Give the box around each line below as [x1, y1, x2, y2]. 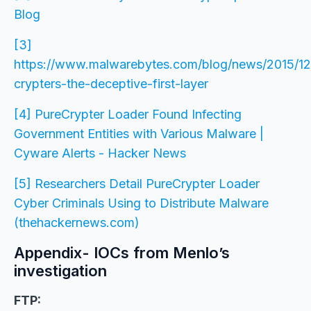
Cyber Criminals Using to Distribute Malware [14, 196, 269, 210]
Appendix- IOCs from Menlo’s [14, 244, 230, 262]
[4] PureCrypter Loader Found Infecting [14, 107, 242, 121]
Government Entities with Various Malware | [14, 126, 264, 141]
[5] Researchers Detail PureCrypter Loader [14, 176, 260, 191]
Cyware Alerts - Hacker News [14, 146, 186, 160]
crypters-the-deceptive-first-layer [14, 76, 208, 91]
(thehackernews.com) [14, 215, 140, 230]
